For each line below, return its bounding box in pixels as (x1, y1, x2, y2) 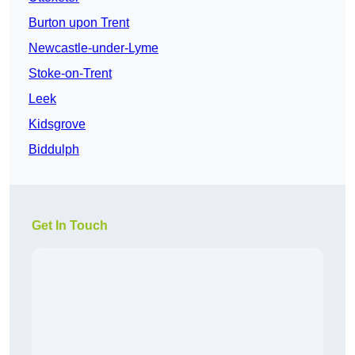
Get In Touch (32, 219, 108, 233)
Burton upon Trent (29, 16, 129, 30)
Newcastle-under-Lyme (29, 41, 158, 55)
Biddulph (29, 143, 79, 157)
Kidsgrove (29, 117, 86, 132)
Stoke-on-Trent (29, 67, 112, 81)
